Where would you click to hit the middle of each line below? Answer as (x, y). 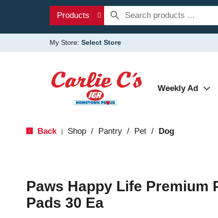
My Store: (65, 42)
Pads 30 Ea (65, 203)
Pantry (110, 131)
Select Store (101, 42)
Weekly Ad (178, 88)
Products (73, 15)
